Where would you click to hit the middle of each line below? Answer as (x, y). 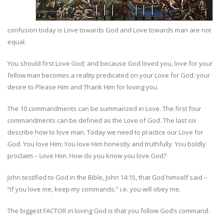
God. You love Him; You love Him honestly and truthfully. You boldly (107, 144)
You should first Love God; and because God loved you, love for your (110, 63)
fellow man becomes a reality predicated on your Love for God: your (109, 75)
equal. (17, 42)
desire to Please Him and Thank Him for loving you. (83, 87)
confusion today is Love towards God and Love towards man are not (109, 30)
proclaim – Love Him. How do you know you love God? (87, 156)
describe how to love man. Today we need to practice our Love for (105, 132)
